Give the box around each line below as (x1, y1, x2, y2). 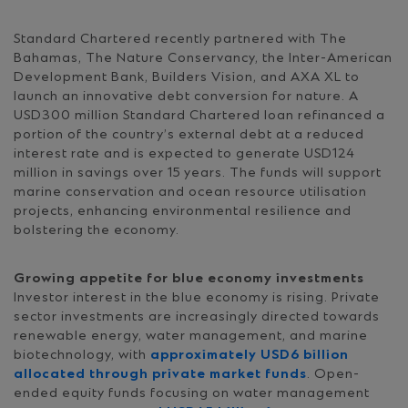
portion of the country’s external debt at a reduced (14, 127, 364, 143)
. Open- (307, 366, 360, 382)
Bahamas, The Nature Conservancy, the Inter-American (14, 50, 393, 66)
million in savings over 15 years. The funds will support (14, 165, 382, 181)
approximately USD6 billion (150, 347, 349, 363)
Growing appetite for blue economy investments (14, 270, 364, 287)
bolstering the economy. (14, 222, 179, 239)
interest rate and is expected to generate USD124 (14, 146, 355, 162)
